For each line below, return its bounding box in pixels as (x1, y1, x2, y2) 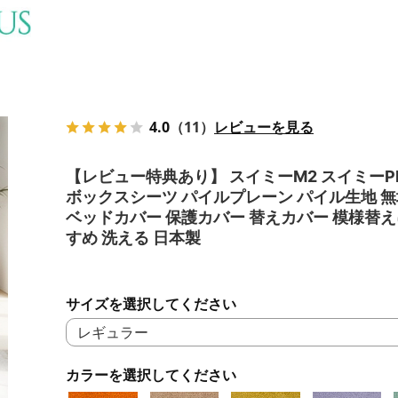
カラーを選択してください (66, 365, 236, 384)
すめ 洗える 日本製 (66, 227, 201, 247)
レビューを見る (214, 116, 314, 137)
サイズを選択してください (66, 294, 236, 313)
